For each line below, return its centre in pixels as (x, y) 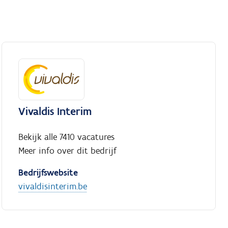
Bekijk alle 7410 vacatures (66, 137)
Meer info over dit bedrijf (67, 151)
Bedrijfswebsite (48, 173)
